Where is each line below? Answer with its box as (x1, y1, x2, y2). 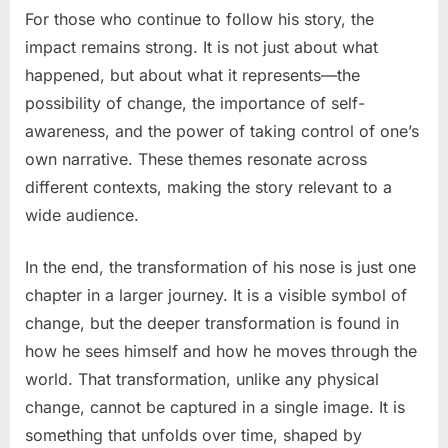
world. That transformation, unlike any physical (25, 368, 379, 389)
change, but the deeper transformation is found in (25, 312, 399, 333)
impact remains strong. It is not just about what (25, 36, 378, 57)
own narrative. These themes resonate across (25, 148, 367, 169)
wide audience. (25, 204, 139, 225)
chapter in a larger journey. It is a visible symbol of (25, 284, 407, 305)
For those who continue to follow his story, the (25, 8, 374, 29)
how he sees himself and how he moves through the (25, 340, 417, 361)
